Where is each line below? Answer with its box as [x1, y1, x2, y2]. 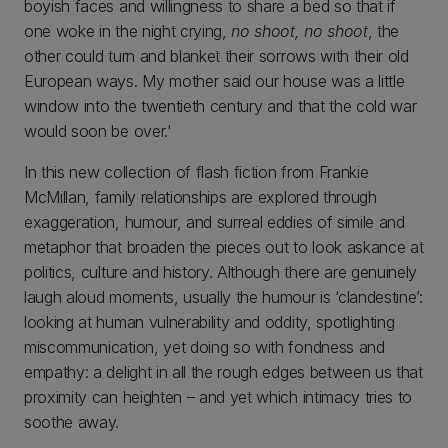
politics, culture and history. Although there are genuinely [24, 262, 418, 283]
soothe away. [24, 412, 120, 433]
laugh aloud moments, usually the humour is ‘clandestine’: [24, 287, 423, 308]
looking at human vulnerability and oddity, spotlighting [24, 312, 395, 333]
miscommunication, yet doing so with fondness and [24, 337, 385, 358]
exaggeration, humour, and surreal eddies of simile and [24, 212, 405, 233]
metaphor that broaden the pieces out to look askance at [24, 237, 424, 258]
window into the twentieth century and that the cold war [24, 96, 417, 117]
